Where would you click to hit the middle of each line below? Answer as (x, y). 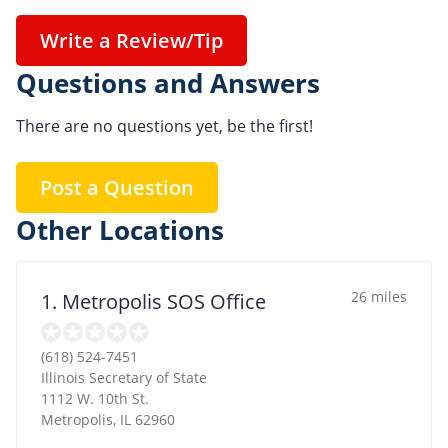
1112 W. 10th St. (95, 398)
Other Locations (120, 230)
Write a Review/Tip (131, 40)
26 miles (379, 296)
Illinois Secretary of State (124, 377)
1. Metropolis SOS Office (153, 301)
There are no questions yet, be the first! (164, 125)
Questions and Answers (168, 83)
